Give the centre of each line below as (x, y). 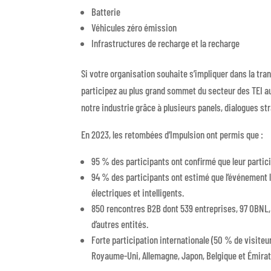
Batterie (106, 11)
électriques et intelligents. (138, 192)
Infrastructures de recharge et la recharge (166, 43)
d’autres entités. (120, 224)
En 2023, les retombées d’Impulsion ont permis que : (172, 134)
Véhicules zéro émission (134, 27)
